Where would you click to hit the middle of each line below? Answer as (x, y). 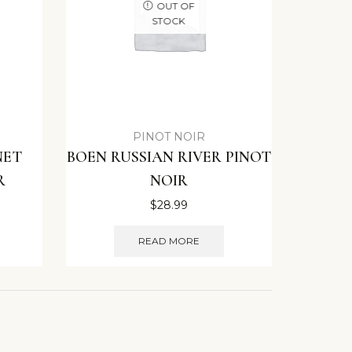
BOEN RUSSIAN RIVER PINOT (169, 158)
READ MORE (169, 240)
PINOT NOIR (169, 137)
